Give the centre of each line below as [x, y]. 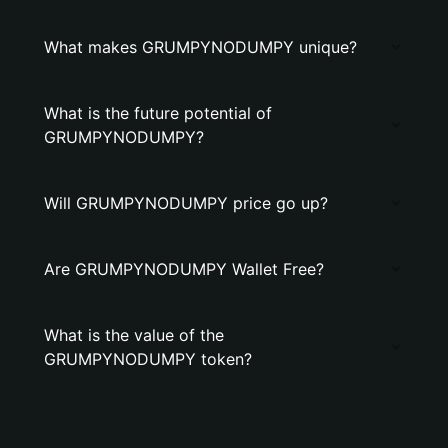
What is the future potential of [158, 113]
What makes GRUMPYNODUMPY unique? [200, 47]
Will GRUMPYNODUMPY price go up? [186, 203]
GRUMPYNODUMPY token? [148, 359]
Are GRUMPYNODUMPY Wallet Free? [184, 269]
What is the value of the [134, 335]
